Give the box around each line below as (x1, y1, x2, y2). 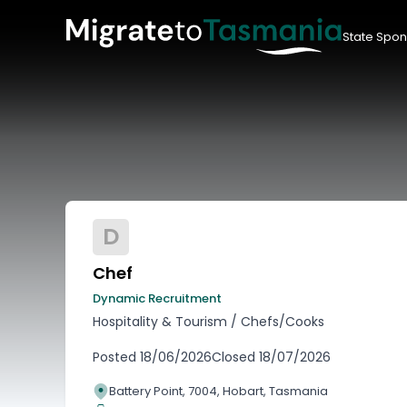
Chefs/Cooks (241, 313, 324, 331)
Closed (212, 347, 255, 366)
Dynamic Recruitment (93, 289, 222, 307)
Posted (93, 347, 140, 366)
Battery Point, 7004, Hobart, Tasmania (109, 382, 328, 400)
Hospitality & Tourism (93, 313, 227, 331)
